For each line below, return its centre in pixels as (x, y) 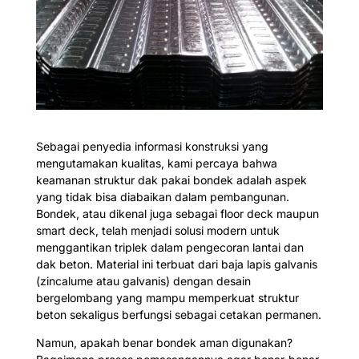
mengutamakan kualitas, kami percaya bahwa (156, 163)
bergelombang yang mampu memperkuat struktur (167, 298)
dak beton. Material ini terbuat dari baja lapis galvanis (176, 264)
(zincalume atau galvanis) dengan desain (143, 281)
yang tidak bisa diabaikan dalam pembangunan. (162, 197)
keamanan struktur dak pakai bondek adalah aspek (171, 180)
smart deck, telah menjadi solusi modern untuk (157, 231)
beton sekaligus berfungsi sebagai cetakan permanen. (178, 315)
